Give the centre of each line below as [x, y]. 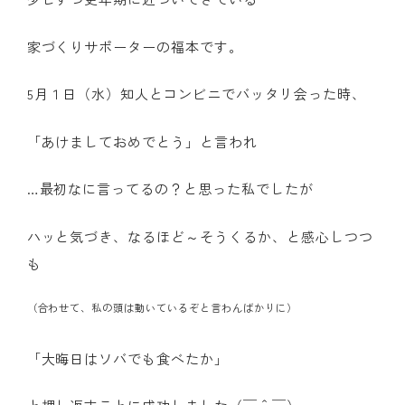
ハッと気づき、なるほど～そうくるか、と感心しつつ [200, 236]
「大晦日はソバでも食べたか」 [128, 358]
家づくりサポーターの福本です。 [135, 46]
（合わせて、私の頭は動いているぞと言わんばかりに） [162, 307]
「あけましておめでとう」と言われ [142, 141]
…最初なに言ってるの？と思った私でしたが [170, 189]
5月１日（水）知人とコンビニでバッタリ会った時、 [196, 94]
